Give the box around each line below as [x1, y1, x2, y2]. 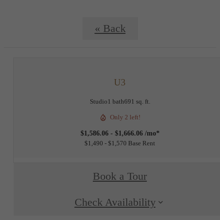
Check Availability [74, 196, 156, 209]
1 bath [107, 98, 124, 106]
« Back [94, 22, 126, 34]
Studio [89, 98, 108, 106]
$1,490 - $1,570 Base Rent [84, 139, 155, 147]
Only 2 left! [110, 113, 140, 121]
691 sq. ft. [124, 98, 150, 106]
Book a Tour [93, 170, 147, 182]
